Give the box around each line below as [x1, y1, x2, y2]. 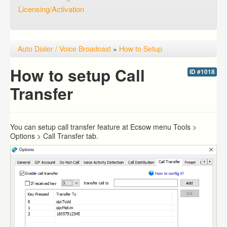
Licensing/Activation [18, 4, 84, 14]
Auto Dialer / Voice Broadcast [18, 44, 111, 54]
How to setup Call [10, 64, 145, 87]
